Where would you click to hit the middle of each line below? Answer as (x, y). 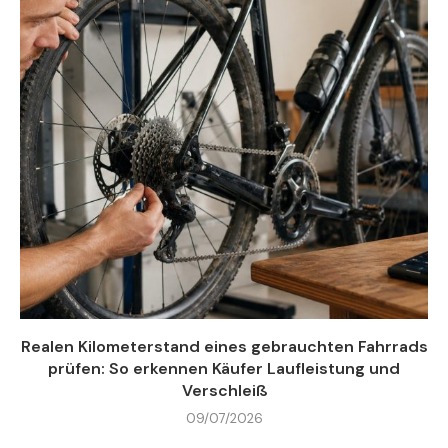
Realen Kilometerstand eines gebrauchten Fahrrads (224, 346)
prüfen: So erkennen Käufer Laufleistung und (224, 368)
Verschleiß (224, 390)
